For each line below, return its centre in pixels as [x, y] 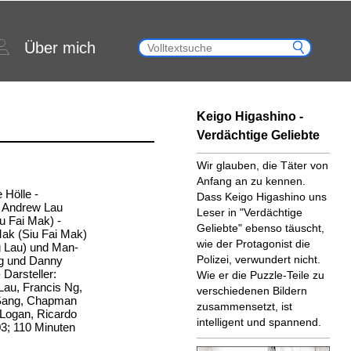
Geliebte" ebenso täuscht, [260, 228]
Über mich [60, 48]
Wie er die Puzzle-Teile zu [260, 275]
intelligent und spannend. [259, 322]
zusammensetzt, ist [244, 306]
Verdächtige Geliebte [258, 135]
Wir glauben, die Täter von [262, 165]
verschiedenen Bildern [251, 291]
